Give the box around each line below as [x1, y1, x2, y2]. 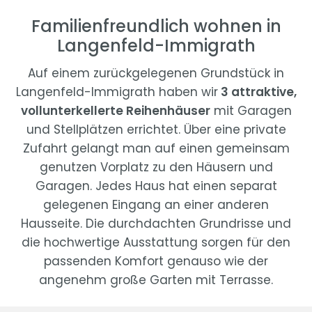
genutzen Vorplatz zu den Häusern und [39, 159, 273, 176]
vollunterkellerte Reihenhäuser [20, 102, 210, 120]
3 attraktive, [217, 84, 297, 101]
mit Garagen [210, 102, 292, 120]
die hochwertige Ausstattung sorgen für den [22, 234, 290, 251]
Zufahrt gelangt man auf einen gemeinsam [22, 140, 290, 157]
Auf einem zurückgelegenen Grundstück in [28, 65, 284, 82]
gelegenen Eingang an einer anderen [43, 196, 269, 214]
